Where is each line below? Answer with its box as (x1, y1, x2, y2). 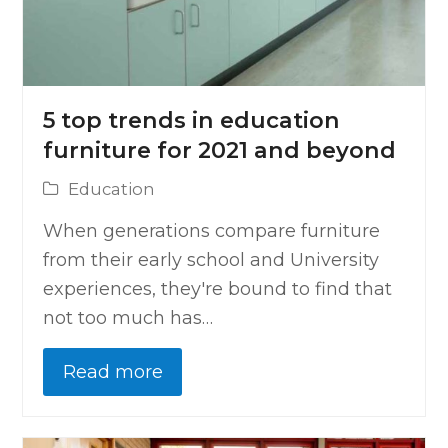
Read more (62, 360, 163, 383)
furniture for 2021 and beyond (43, 137, 397, 165)
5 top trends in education (43, 107, 341, 135)
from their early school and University (43, 249, 380, 272)
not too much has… (43, 307, 214, 330)
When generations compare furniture (43, 220, 381, 243)
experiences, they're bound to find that (43, 278, 393, 301)
